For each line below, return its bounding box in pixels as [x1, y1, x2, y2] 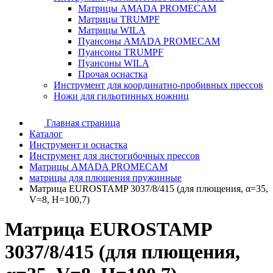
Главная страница [46, 118, 120, 128]
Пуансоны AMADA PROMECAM [78, 36, 220, 46]
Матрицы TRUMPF [78, 14, 160, 24]
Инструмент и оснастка [29, 140, 127, 150]
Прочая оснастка [78, 69, 147, 79]
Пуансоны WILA [78, 58, 149, 68]
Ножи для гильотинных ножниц [54, 91, 189, 101]
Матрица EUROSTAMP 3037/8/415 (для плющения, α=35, [29, 183, 268, 194]
